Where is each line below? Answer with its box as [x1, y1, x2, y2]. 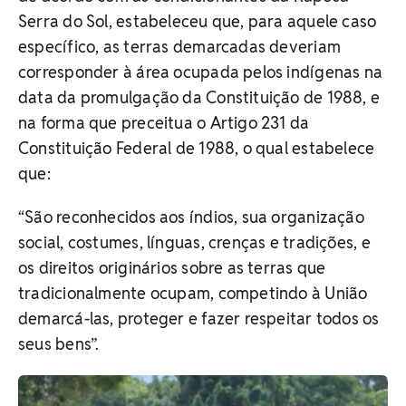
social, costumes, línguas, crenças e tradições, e [18, 231, 371, 253]
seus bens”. [18, 333, 100, 354]
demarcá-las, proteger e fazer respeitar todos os [18, 307, 380, 329]
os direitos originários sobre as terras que [18, 256, 326, 278]
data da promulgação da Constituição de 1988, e [18, 86, 381, 108]
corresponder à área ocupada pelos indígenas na [18, 61, 383, 82]
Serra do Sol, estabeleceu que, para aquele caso [18, 10, 377, 32]
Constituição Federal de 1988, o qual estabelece [18, 137, 375, 159]
